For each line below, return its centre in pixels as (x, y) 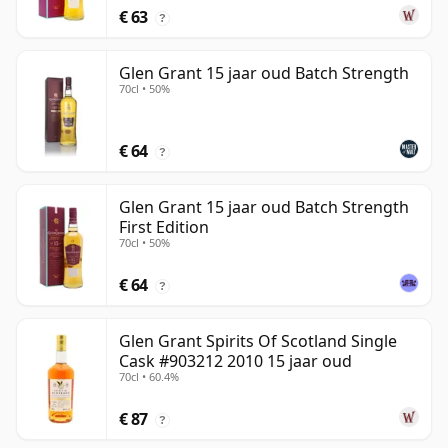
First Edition (164, 227)
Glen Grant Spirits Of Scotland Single (258, 341)
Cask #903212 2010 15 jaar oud (235, 361)
